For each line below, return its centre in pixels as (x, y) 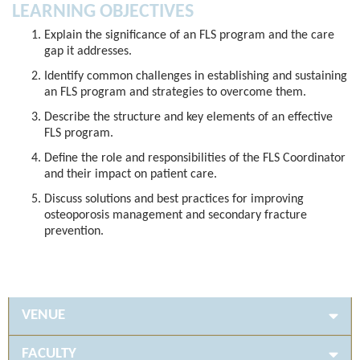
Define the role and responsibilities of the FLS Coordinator (195, 159)
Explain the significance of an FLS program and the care (189, 36)
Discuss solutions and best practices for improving (174, 200)
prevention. (74, 232)
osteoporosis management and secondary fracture (176, 216)
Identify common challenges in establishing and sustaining (196, 77)
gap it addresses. (88, 52)
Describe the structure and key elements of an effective (188, 118)
